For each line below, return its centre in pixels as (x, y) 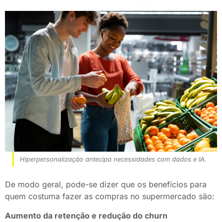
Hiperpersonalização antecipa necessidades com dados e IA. (113, 159)
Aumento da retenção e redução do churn (86, 215)
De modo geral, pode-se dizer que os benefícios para (106, 185)
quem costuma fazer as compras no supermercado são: (110, 196)
